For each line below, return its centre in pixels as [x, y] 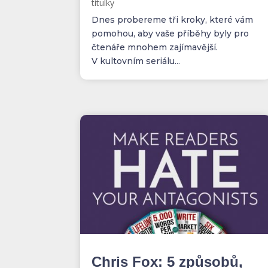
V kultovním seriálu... [136, 61]
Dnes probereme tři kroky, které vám [173, 19]
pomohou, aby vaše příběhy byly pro [170, 33]
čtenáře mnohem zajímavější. [155, 47]
